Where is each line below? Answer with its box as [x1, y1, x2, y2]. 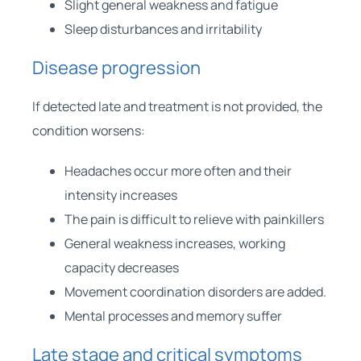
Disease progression [31, 55, 201, 80]
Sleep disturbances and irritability [64, 19, 262, 38]
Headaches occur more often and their [64, 161, 292, 180]
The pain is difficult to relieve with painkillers [64, 210, 324, 228]
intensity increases [64, 185, 177, 204]
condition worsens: [31, 121, 145, 139]
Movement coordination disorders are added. [64, 282, 326, 301]
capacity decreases [64, 258, 179, 276]
